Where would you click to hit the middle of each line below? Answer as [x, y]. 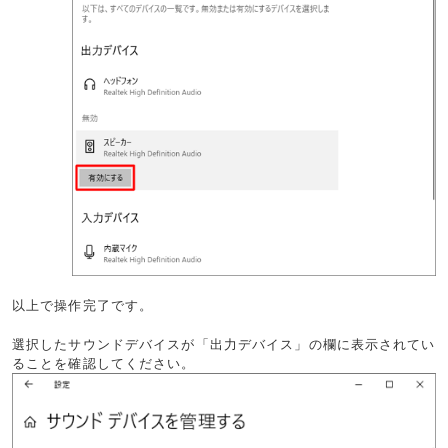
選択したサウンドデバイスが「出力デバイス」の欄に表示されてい [224, 344]
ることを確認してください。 [104, 363]
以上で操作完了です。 [83, 305]
